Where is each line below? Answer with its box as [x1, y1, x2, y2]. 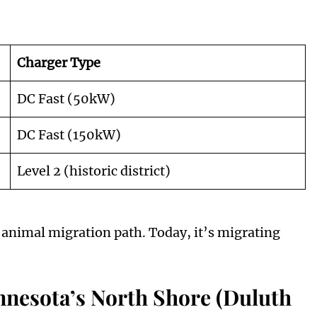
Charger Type [17, 54, 100, 71]
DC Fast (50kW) [17, 91, 115, 108]
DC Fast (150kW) [17, 127, 121, 144]
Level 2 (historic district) [17, 163, 171, 180]
